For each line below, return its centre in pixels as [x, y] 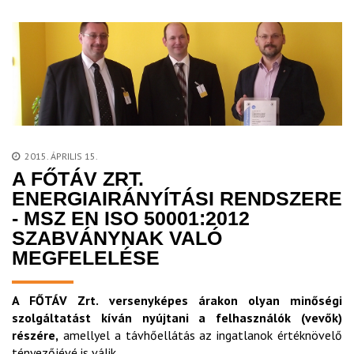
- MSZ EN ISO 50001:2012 [131, 218]
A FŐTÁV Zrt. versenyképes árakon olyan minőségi [177, 300]
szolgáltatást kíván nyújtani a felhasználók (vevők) [177, 317]
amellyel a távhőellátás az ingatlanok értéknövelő [200, 335]
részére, [35, 335]
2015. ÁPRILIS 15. [61, 156]
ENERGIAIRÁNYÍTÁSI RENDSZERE [177, 198]
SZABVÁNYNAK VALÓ [117, 237]
